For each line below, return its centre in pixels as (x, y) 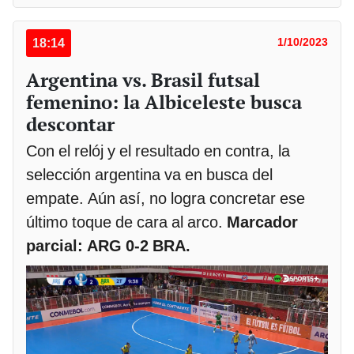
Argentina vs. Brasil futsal (143, 80)
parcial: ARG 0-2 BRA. (108, 246)
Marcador (262, 222)
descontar (70, 124)
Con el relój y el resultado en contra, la (158, 151)
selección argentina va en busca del (149, 175)
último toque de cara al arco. (126, 222)
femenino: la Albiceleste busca (164, 102)
